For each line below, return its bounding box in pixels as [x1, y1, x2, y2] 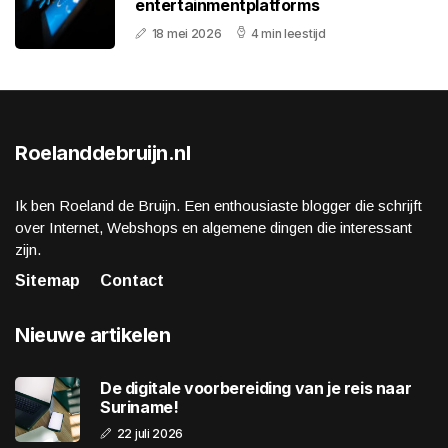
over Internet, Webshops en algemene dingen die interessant [15, 219, 412, 237]
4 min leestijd [250, 25, 326, 41]
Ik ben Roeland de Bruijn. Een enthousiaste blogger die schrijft [15, 197, 422, 215]
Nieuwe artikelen [15, 323, 170, 348]
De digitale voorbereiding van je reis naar [100, 377, 412, 398]
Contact [100, 272, 164, 290]
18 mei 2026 [151, 25, 222, 41]
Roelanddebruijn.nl [15, 141, 190, 166]
